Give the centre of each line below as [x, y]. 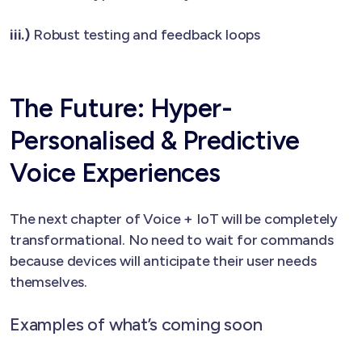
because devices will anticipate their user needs [163, 261]
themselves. [49, 282]
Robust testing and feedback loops [146, 34]
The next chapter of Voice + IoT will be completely [174, 219]
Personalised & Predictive [155, 140]
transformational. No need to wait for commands [172, 240]
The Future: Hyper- [121, 108]
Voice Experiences [115, 173]
